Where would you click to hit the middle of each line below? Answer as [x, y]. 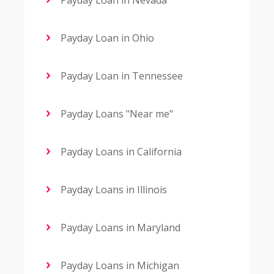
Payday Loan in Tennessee [120, 76]
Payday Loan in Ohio [106, 38]
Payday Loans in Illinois [113, 190]
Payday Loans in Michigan [119, 266]
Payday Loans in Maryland [119, 228]
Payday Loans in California [120, 152]
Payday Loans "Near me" [116, 114]
